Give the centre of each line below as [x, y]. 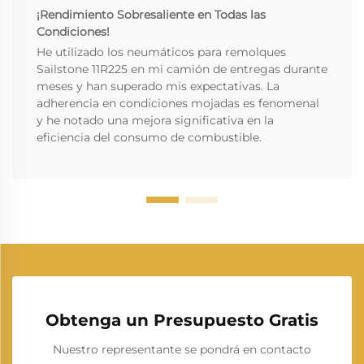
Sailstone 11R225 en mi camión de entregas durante [182, 69]
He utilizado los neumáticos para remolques [161, 52]
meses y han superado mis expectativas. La [158, 87]
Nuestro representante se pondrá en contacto [182, 350]
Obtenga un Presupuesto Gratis [182, 321]
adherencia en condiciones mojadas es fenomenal [178, 104]
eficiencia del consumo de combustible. [149, 138]
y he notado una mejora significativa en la [155, 121]
